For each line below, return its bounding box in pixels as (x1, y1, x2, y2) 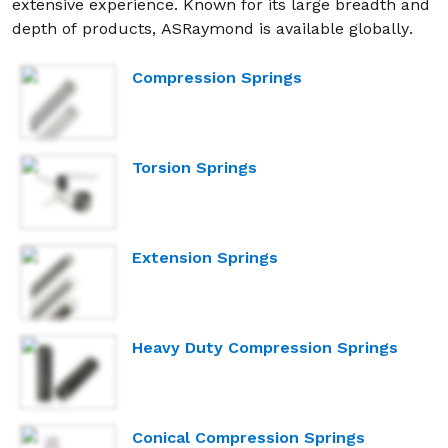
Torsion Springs (132, 158, 257, 177)
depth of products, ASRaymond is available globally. (12, 19, 413, 38)
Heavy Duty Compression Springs (132, 338, 398, 357)
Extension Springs (132, 248, 278, 267)
